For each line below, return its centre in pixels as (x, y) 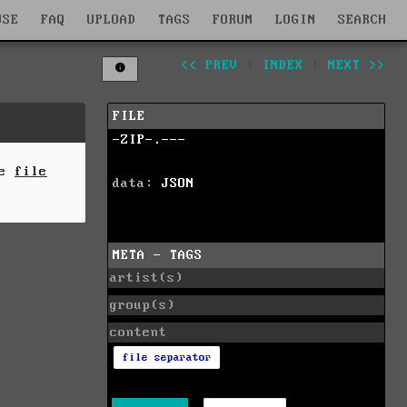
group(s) (143, 305)
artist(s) (147, 278)
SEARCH (362, 20)
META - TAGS (158, 255)
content (139, 332)
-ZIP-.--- (149, 139)
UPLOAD (112, 20)
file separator (167, 358)
